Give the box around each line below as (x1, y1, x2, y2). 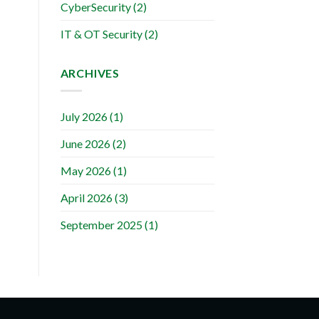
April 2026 (60, 190, 113, 204)
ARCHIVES (60, 66, 120, 80)
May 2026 (60, 163, 111, 177)
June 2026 (60, 136, 110, 150)
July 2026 (60, 109, 108, 123)
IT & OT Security (60, 27, 142, 41)
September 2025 (60, 217, 142, 231)
